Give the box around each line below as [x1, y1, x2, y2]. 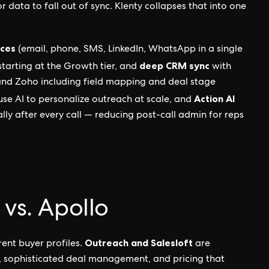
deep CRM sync [139, 59, 210, 71]
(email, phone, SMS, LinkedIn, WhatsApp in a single [16, 45, 243, 55]
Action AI [194, 92, 235, 104]
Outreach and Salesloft [85, 237, 193, 249]
